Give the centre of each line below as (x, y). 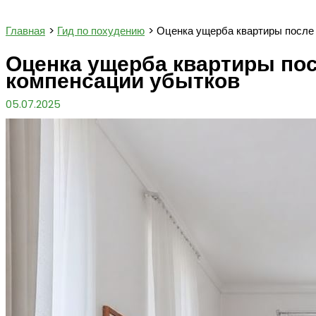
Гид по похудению (101, 31)
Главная (25, 31)
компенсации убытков (123, 81)
